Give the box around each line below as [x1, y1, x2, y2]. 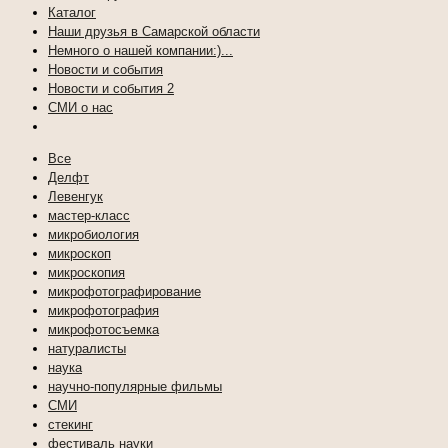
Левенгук [48, 189, 103, 204]
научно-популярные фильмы [48, 379, 222, 394]
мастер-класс [48, 208, 130, 223]
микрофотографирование [48, 284, 201, 299]
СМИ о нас [48, 100, 113, 115]
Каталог [48, 5, 96, 20]
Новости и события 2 [48, 81, 174, 96]
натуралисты [48, 341, 126, 356]
